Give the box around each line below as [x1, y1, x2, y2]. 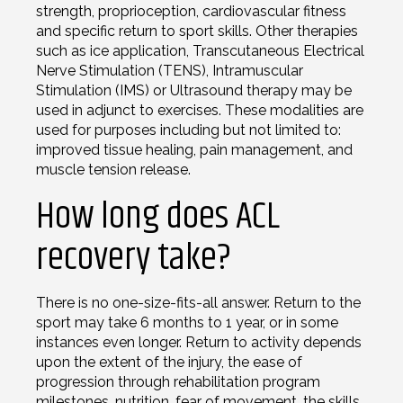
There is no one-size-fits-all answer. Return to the [36, 293, 361, 311]
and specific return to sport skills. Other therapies [36, 22, 358, 40]
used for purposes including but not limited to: [36, 121, 341, 139]
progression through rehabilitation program [36, 372, 320, 390]
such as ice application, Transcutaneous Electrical [36, 41, 364, 59]
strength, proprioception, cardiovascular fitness [36, 2, 346, 20]
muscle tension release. [36, 160, 191, 178]
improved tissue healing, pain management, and [36, 140, 353, 158]
